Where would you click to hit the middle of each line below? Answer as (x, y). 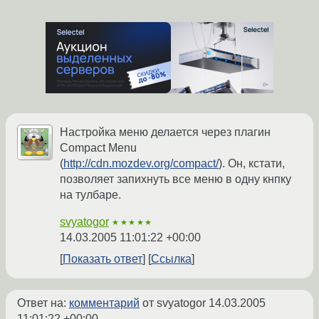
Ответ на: (43, 303)
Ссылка (171, 259)
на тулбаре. (90, 195)
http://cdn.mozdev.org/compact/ (141, 164)
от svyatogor (174, 303)
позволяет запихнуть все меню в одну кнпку (176, 179)
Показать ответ (103, 259)
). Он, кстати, (252, 164)
